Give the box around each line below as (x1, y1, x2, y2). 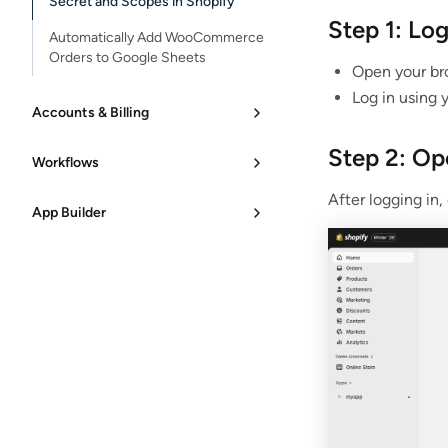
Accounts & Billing (32, 104, 149, 121)
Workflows (32, 154, 99, 171)
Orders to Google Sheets (49, 49, 206, 66)
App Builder (32, 204, 106, 221)
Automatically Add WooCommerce (49, 29, 264, 46)
